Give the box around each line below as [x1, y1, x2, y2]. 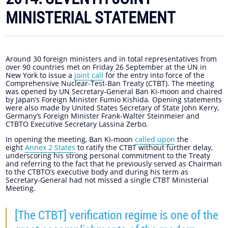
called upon [134, 134, 175, 145]
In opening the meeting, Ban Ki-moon [5, 134, 135, 145]
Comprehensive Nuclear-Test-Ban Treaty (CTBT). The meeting [5, 78, 214, 89]
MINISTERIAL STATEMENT [5, 8, 176, 28]
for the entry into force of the [103, 70, 205, 80]
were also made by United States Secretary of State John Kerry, [5, 103, 219, 113]
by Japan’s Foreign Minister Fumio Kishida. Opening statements [5, 95, 222, 105]
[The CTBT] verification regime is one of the [14, 207, 218, 223]
